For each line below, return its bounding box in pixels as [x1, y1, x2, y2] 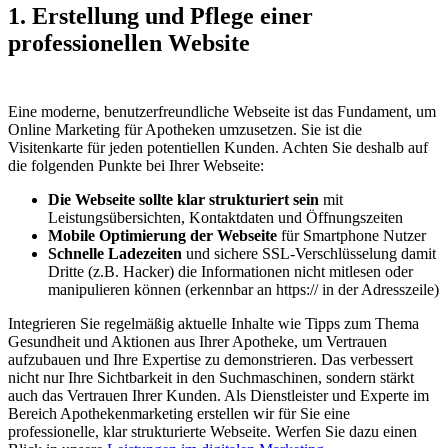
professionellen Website [8, 29, 250, 56]
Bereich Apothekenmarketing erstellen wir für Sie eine [8, 404, 350, 422]
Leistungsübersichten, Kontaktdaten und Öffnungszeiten [48, 208, 403, 226]
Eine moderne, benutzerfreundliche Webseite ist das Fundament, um [8, 102, 436, 120]
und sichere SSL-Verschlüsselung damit [182, 244, 436, 262]
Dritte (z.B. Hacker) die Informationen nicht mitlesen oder [48, 262, 413, 280]
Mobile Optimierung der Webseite [48, 226, 281, 244]
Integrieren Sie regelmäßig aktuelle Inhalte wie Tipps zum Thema [8, 314, 419, 332]
